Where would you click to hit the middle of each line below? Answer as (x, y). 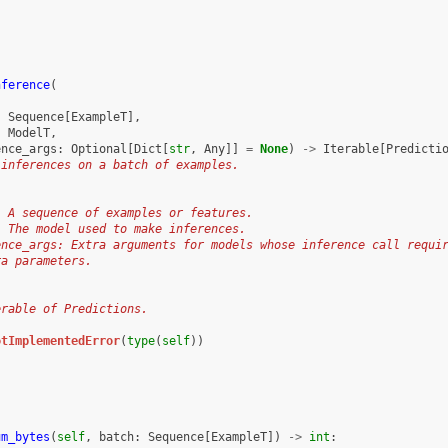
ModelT (28, 132)
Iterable (350, 148)
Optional (98, 148)
